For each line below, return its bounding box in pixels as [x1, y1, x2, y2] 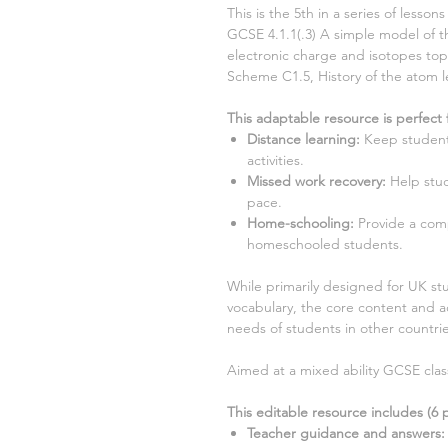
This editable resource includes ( [227, 403, 431, 421]
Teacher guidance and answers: [247, 424, 445, 442]
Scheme [227, 67, 282, 85]
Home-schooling [247, 214, 350, 232]
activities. [247, 151, 304, 169]
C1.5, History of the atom [282, 67, 442, 85]
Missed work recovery [247, 172, 382, 190]
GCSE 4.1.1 [227, 25, 297, 43]
